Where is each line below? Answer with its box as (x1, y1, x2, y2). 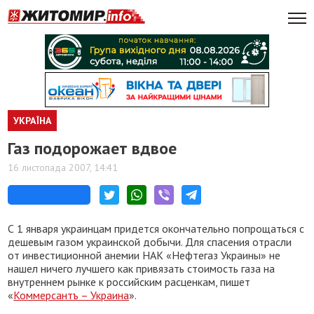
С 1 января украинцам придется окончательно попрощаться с (8, 221, 305, 235)
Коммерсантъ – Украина (13, 288, 130, 302)
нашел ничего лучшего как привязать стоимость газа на (8, 261, 275, 275)
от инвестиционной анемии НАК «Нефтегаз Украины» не (8, 248, 281, 262)
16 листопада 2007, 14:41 (8, 161, 118, 174)
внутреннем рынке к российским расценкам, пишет (8, 275, 251, 289)
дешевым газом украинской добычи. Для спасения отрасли (8, 235, 292, 249)
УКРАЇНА (13, 114, 52, 127)
